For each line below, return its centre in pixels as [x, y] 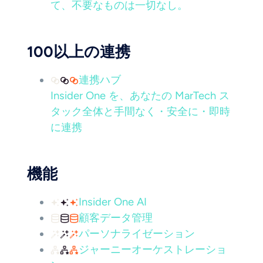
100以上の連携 [79, 52]
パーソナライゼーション [137, 234]
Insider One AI [113, 202]
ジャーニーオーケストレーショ [153, 249]
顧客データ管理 [116, 218]
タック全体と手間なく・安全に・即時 [140, 112]
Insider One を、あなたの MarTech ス [140, 96]
